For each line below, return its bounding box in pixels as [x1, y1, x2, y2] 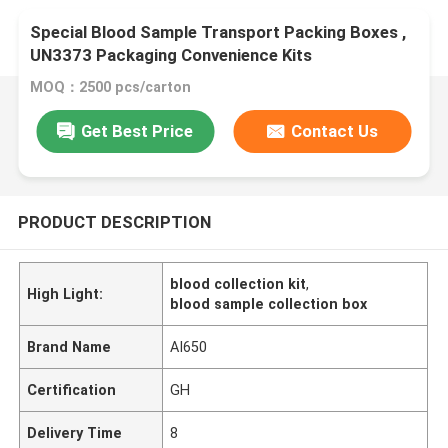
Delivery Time [27, 424, 123, 441]
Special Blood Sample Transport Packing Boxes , [30, 22, 407, 43]
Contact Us [291, 120, 379, 141]
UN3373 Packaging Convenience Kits [30, 45, 313, 66]
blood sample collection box [170, 295, 368, 312]
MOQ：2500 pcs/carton [30, 79, 192, 96]
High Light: [27, 285, 104, 302]
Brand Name [27, 338, 112, 355]
